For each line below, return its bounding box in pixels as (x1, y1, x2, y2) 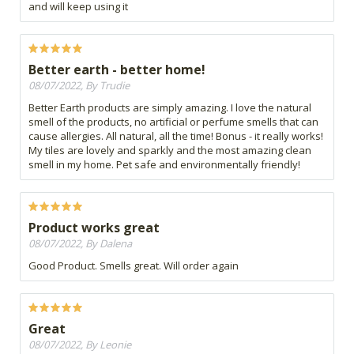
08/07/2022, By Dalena (28, 236, 132, 251)
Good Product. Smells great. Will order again (28, 258, 239, 273)
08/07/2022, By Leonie (28, 337, 131, 352)
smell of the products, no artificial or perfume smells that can (28, 115, 318, 130)
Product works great (28, 219, 160, 237)
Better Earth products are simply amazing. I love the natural (28, 100, 311, 115)
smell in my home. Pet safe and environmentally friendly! (28, 157, 300, 172)
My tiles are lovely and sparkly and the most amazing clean (28, 143, 311, 158)
